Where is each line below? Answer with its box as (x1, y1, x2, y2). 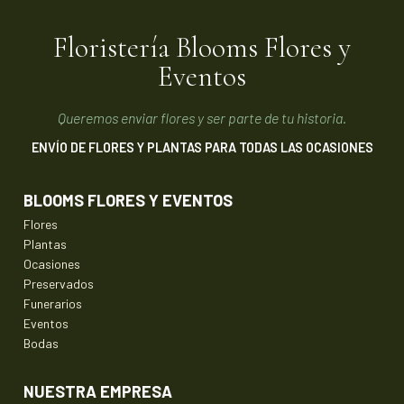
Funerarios (23, 295, 82, 311)
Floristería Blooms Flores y (53, 29, 351, 65)
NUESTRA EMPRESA (23, 381, 172, 401)
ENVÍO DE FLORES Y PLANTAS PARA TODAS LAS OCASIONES (31, 139, 373, 155)
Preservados (23, 275, 94, 291)
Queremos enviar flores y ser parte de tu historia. (58, 108, 346, 126)
